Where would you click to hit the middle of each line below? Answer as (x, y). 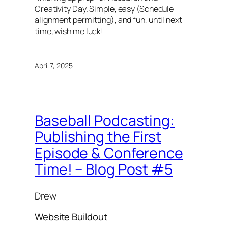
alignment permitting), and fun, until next (108, 20)
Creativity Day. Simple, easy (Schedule (104, 9)
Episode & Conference (109, 153)
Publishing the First (98, 137)
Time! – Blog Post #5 (104, 169)
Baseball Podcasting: (105, 121)
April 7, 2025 (54, 65)
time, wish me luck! (69, 31)
